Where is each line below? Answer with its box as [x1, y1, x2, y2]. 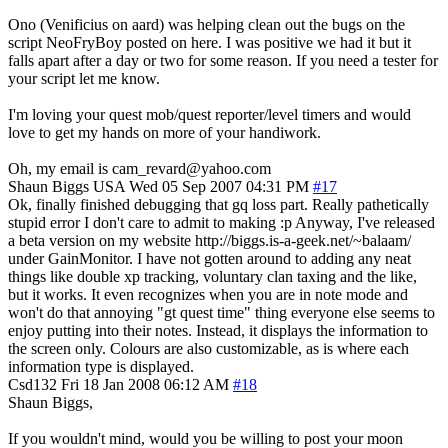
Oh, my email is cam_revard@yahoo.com [8, 159, 271, 177]
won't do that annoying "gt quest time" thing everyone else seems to [8, 303, 435, 321]
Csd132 [8, 375, 57, 393]
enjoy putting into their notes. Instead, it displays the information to [8, 321, 428, 339]
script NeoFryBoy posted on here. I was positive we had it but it [8, 33, 411, 51]
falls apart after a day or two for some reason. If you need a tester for [8, 51, 438, 69]
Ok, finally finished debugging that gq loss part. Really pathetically [8, 195, 429, 213]
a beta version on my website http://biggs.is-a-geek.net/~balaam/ [8, 231, 411, 249]
